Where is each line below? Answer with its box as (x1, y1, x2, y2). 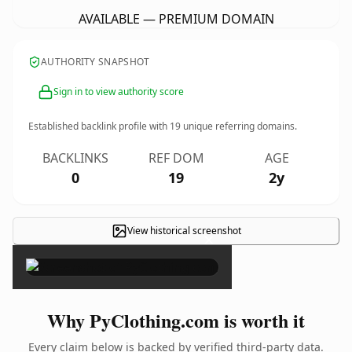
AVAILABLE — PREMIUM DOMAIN (78, 10, 274, 27)
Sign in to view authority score (53, 85, 184, 98)
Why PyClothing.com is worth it (47, 306, 305, 334)
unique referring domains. (181, 119, 297, 133)
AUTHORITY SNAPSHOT (41, 55, 150, 68)
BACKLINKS (42, 149, 108, 167)
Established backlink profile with (28, 119, 170, 133)
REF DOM (148, 149, 204, 167)
